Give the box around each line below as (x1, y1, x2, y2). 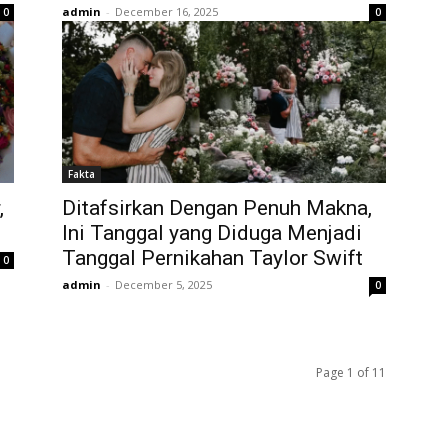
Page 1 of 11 (316, 364, 386, 381)
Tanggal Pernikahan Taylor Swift (62, 246, 363, 270)
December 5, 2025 (115, 277, 212, 292)
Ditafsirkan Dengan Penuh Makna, (62, 196, 372, 220)
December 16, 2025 (115, 4, 218, 19)
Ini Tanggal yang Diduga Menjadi (62, 221, 362, 245)
